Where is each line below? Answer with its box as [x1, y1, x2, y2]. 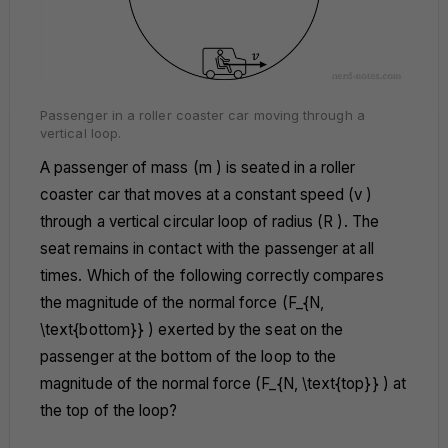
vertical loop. [40, 125, 122, 142]
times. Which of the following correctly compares [40, 266, 384, 286]
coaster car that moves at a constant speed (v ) [40, 185, 373, 205]
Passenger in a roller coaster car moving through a [40, 107, 365, 124]
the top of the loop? [40, 401, 178, 421]
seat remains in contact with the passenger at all [40, 239, 374, 259]
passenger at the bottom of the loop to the [40, 347, 337, 367]
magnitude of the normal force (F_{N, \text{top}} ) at [40, 374, 407, 394]
